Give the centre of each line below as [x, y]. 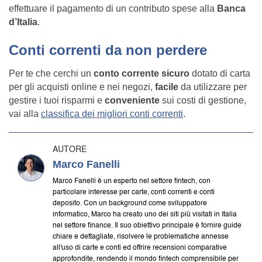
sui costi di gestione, [203, 101]
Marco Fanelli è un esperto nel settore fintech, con [132, 181]
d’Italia [23, 22]
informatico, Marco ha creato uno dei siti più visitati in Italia [145, 215]
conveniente [132, 101]
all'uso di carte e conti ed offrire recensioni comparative [140, 248]
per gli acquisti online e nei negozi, [82, 87]
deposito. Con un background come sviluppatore [130, 204]
